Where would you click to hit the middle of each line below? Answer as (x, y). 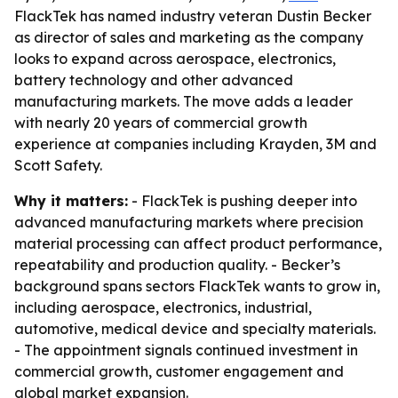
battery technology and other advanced (154, 80)
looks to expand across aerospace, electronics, (175, 59)
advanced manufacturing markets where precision (189, 222)
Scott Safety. (58, 165)
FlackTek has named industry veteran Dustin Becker (193, 16)
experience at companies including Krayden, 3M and (195, 144)
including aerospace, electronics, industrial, (163, 307)
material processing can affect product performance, (198, 243)
